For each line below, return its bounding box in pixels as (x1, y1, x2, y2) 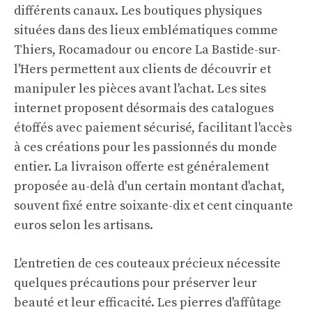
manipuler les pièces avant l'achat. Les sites (14, 80, 266, 97)
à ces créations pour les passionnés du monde (14, 139, 277, 155)
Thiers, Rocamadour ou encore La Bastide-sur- (14, 41, 281, 58)
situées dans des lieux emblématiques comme (14, 22, 278, 38)
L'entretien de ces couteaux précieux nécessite (14, 255, 281, 272)
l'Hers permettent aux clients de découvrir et (14, 61, 271, 77)
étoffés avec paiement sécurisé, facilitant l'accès (14, 119, 292, 136)
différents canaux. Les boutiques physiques (14, 2, 262, 19)
